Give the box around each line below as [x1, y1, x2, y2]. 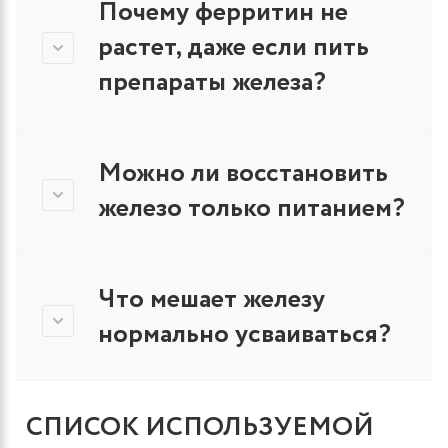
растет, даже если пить [98, 27, 369, 67]
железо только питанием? [98, 188, 405, 228]
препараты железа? [98, 62, 326, 102]
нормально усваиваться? [98, 314, 391, 354]
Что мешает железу [98, 279, 325, 319]
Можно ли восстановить [98, 153, 388, 193]
